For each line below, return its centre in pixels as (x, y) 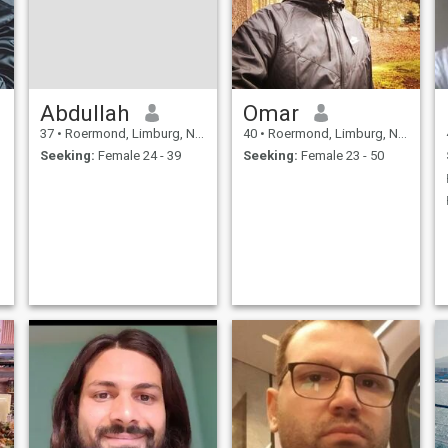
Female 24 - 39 (137, 156)
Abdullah (84, 112)
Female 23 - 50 (340, 156)
